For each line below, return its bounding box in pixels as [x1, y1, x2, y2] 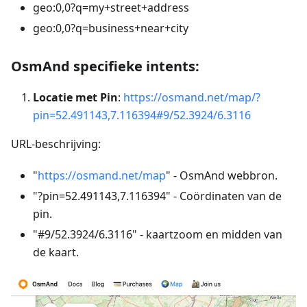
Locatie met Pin [33, 90, 118, 106]
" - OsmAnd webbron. [166, 168, 278, 184]
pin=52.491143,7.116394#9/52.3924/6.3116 [33, 108, 251, 123]
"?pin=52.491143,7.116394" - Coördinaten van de [33, 188, 282, 204]
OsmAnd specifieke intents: [11, 57, 199, 76]
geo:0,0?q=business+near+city [33, 21, 188, 36]
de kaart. [33, 245, 79, 260]
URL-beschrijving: [11, 136, 101, 152]
